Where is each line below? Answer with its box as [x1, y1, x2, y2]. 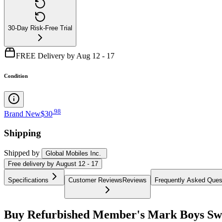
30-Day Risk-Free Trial [8, 24, 72, 32]
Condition [4, 72, 28, 79]
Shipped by [4, 148, 40, 157]
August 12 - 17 [56, 160, 98, 167]
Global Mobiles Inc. [46, 149, 101, 157]
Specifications [8, 176, 49, 184]
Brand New [4, 110, 41, 118]
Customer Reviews [68, 176, 122, 184]
